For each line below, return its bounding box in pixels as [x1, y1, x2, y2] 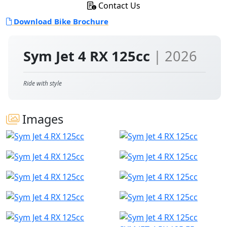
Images [19, 111, 63, 127]
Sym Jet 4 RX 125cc [23, 47, 154, 65]
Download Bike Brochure [12, 16, 108, 26]
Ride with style [23, 79, 62, 88]
